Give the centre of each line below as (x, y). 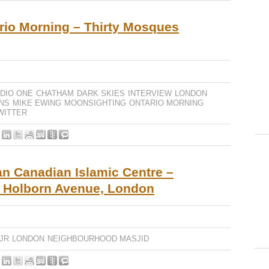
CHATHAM (55, 93)
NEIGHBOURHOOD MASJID (98, 239)
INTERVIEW (150, 93)
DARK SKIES (101, 93)
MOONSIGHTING (95, 103)
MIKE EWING (37, 103)
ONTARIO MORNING (166, 103)
